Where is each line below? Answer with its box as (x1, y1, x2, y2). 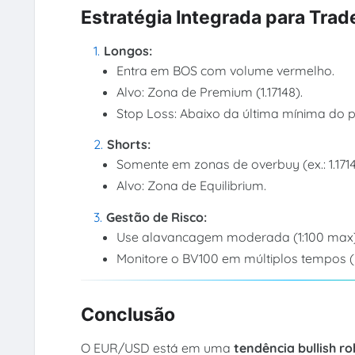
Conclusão (80, 303, 175, 326)
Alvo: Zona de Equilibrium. (116, 177, 267, 194)
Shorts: (106, 136, 151, 153)
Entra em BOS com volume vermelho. (116, 62, 335, 78)
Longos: (103, 42, 152, 59)
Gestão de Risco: (105, 208, 207, 225)
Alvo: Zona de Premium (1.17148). (116, 83, 303, 100)
